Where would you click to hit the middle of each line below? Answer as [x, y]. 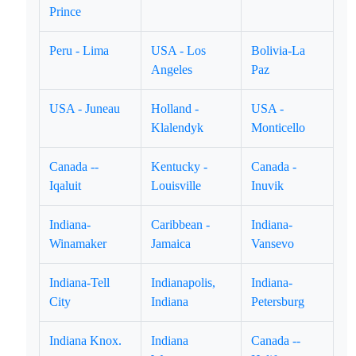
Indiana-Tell [80, 282]
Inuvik [268, 186]
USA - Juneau [85, 108]
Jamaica [171, 244]
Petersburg [278, 302]
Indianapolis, [184, 282]
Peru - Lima [79, 50]
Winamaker [78, 244]
